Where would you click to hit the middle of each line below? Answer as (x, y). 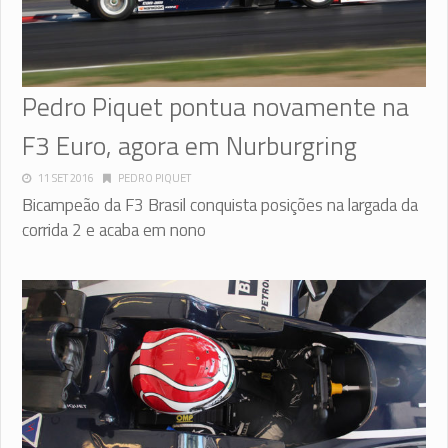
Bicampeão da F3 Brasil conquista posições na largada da (220, 204)
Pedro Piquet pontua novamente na (215, 106)
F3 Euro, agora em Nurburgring (189, 145)
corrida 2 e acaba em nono (114, 229)
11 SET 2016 (66, 177)
